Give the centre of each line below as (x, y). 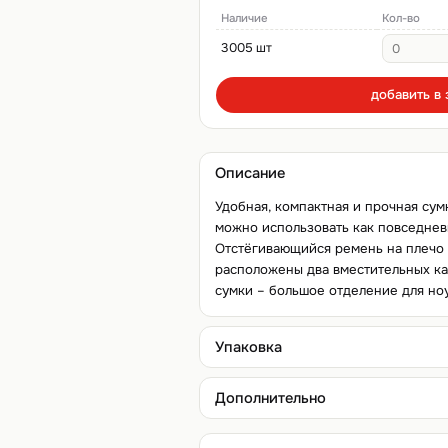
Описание (249, 173)
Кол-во (401, 19)
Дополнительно (270, 397)
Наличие (245, 19)
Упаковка (248, 346)
